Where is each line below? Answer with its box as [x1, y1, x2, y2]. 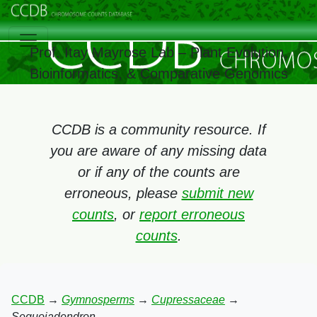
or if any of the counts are [77, 164, 240, 180]
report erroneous [139, 207, 245, 222]
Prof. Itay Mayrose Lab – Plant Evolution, [29, 44, 288, 60]
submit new [181, 185, 253, 201]
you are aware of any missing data [50, 143, 267, 158]
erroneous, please [64, 185, 182, 201]
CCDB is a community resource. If [51, 122, 266, 137]
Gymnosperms [62, 294, 134, 306]
